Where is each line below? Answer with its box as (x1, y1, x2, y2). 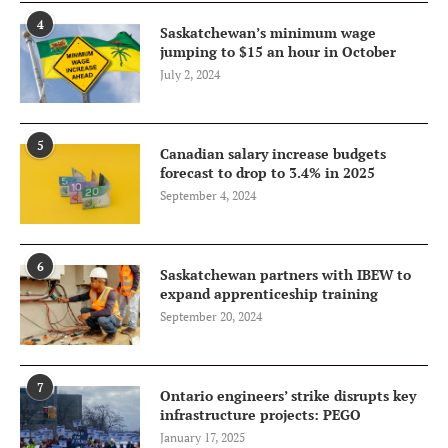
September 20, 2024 (160, 309, 262, 325)
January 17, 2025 (160, 430, 245, 446)
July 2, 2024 (160, 67, 220, 83)
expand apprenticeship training (160, 284, 378, 304)
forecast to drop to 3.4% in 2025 (160, 163, 375, 183)
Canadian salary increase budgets (160, 144, 386, 164)
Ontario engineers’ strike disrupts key (160, 386, 416, 406)
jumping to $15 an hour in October (160, 42, 396, 62)
